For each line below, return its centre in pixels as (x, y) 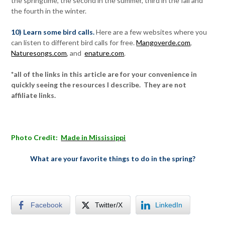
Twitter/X (109, 205)
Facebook (47, 205)
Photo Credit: (36, 138)
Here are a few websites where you (151, 32)
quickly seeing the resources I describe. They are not (99, 85)
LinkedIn (169, 205)
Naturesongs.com (39, 53)
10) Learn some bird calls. (53, 32)
